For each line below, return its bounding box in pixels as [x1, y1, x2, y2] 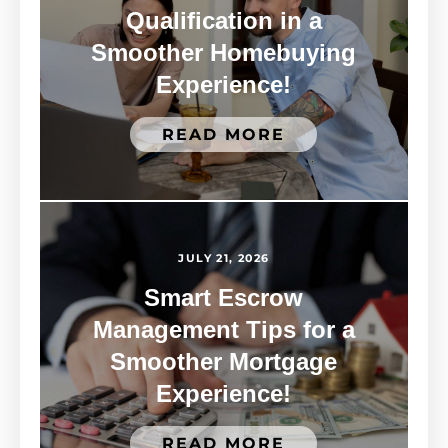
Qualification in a [125, 7, 322, 35]
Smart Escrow [144, 284, 304, 312]
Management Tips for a [92, 316, 355, 344]
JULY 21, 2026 [178, 251, 270, 266]
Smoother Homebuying [91, 39, 357, 67]
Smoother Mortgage [110, 348, 338, 376]
